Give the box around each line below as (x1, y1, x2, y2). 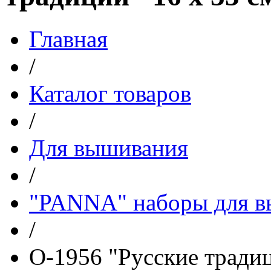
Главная (29, 25, 108, 52)
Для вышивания (29, 134, 188, 161)
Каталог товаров (29, 80, 191, 106)
